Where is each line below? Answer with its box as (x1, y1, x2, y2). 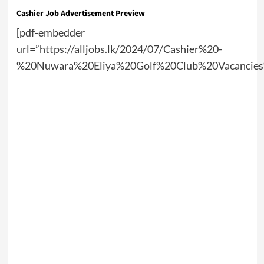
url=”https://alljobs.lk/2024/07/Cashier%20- (16, 42, 222, 56)
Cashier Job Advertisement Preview (16, 8, 145, 20)
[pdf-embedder (16, 26, 85, 39)
